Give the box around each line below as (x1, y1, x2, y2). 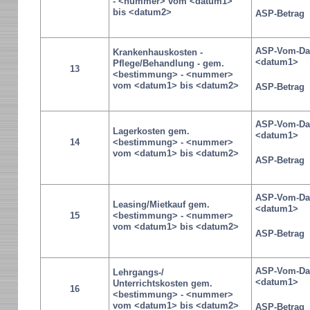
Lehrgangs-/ (112, 267, 164, 277)
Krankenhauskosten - (112, 47, 203, 57)
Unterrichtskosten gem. (112, 278, 212, 289)
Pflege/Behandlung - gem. (112, 58, 224, 69)
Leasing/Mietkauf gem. (112, 199, 210, 210)
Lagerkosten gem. (112, 126, 190, 136)
